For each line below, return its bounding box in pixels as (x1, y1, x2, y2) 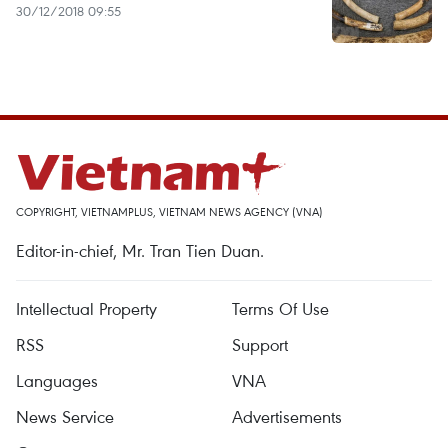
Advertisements (232, 405, 342, 428)
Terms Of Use (232, 297, 329, 320)
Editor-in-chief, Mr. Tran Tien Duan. (16, 239, 264, 262)
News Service (16, 405, 114, 428)
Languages (16, 369, 98, 392)
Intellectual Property (16, 297, 157, 320)
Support (232, 333, 288, 356)
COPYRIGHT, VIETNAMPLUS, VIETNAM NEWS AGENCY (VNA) (16, 204, 323, 219)
